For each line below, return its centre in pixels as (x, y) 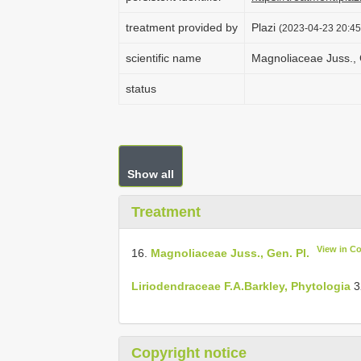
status (141, 89)
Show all (151, 174)
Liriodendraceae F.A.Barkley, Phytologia (241, 286)
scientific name (164, 58)
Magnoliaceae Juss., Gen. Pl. (230, 253)
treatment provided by (182, 27)
